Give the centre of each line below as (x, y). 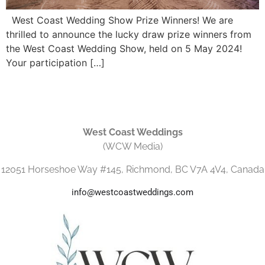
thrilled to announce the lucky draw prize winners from (129, 35)
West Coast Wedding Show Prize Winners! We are (119, 20)
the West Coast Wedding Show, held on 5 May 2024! (124, 49)
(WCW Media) (132, 147)
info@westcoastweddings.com (132, 193)
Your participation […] (55, 63)
